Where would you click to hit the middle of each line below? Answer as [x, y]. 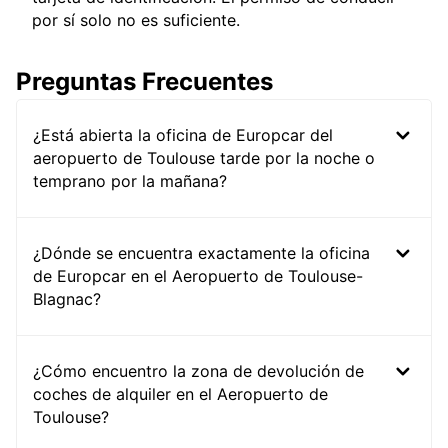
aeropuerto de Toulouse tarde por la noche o [204, 158]
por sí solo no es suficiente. [136, 20]
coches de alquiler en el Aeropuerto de [180, 394]
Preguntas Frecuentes [144, 82]
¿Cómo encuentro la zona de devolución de [198, 371]
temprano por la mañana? [130, 181]
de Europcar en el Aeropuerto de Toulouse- [198, 276]
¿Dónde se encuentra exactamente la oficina [201, 253]
